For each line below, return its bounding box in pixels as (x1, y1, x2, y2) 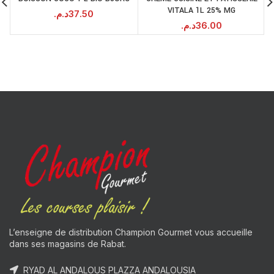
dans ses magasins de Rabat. (9, 238, 126, 249)
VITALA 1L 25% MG (168, 4, 236, 16)
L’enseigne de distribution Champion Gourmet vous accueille (9, 226, 253, 237)
